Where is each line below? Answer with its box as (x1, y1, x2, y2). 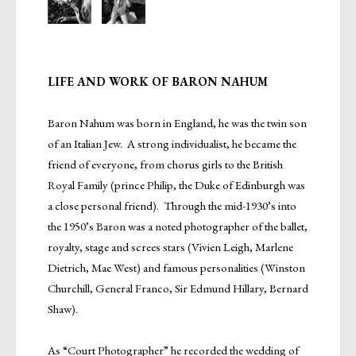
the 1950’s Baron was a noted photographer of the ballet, (48, 218, 308, 234)
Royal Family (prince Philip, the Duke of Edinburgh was (48, 176, 305, 192)
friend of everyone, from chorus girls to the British (48, 156, 283, 172)
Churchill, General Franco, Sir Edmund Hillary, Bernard (48, 280, 308, 296)
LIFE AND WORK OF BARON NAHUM (48, 73, 268, 89)
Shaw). (48, 300, 78, 316)
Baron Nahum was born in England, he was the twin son (48, 114, 307, 130)
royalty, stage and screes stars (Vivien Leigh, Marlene (48, 238, 293, 254)
